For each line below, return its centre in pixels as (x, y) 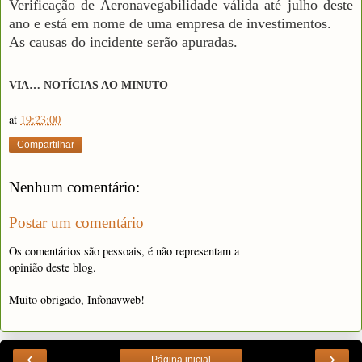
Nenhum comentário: (74, 187)
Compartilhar (46, 145)
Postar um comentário (76, 222)
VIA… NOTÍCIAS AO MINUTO (88, 85)
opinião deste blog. (53, 267)
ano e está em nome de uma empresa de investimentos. (170, 23)
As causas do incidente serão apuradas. (123, 42)
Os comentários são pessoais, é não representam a (124, 250)
